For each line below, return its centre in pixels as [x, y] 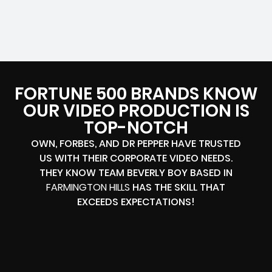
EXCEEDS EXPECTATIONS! [136, 202]
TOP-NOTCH [136, 128]
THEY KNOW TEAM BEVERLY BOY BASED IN [136, 173]
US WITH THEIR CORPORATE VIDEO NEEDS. [136, 158]
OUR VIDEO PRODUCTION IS [136, 111]
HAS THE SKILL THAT [178, 187]
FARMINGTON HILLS [88, 187]
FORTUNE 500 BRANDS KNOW [136, 94]
